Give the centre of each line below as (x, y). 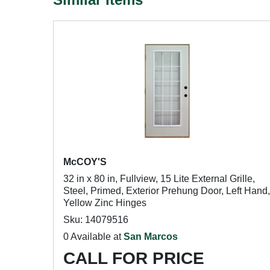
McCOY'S (85, 162)
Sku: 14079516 (96, 220)
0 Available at (93, 237)
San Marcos (151, 237)
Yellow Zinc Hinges (105, 203)
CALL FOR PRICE (134, 258)
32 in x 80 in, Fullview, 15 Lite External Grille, (159, 179)
